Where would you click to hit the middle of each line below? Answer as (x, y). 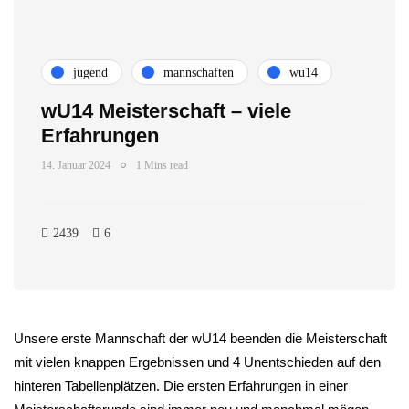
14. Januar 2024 (76, 165)
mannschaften (199, 72)
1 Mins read (162, 165)
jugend (90, 72)
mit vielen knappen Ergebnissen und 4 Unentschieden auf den (197, 362)
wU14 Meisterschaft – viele (166, 111)
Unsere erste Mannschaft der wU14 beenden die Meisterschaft (200, 338)
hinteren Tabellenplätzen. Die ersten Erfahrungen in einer (181, 386)
